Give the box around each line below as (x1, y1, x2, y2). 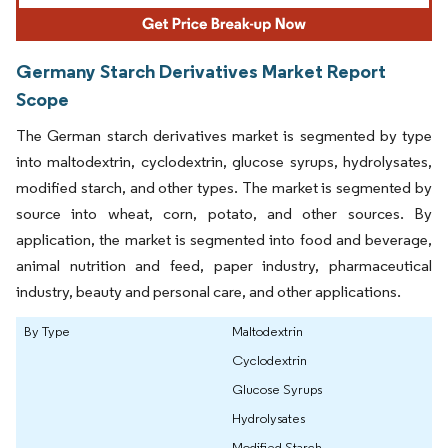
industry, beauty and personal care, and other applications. (16, 281, 401, 301)
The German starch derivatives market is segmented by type (16, 125, 432, 145)
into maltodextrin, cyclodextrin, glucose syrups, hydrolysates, (16, 151, 432, 171)
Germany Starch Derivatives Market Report (16, 58, 386, 83)
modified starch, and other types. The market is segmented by (16, 177, 432, 197)
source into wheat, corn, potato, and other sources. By (16, 203, 432, 223)
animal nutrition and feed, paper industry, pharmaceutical (16, 255, 432, 275)
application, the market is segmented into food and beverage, (16, 229, 432, 249)
